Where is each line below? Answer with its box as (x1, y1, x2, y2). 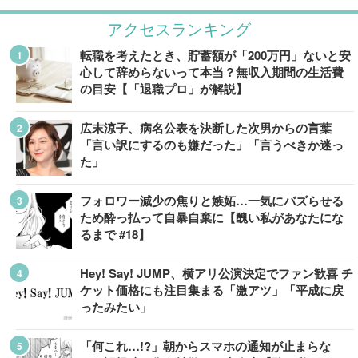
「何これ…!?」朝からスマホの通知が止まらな (80, 337, 331, 355)
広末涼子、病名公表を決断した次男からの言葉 (80, 119, 332, 137)
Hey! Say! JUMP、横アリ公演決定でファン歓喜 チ (80, 265, 353, 282)
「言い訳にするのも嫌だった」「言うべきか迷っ (80, 136, 344, 153)
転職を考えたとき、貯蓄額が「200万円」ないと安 (80, 46, 351, 64)
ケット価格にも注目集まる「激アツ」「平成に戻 (80, 281, 344, 299)
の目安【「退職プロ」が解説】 (80, 80, 248, 97)
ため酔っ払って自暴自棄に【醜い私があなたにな (80, 209, 344, 226)
